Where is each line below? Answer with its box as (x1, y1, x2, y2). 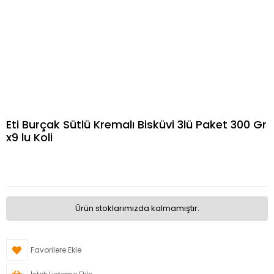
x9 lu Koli (6, 130, 53, 145)
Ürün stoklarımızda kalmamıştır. (75, 202, 199, 214)
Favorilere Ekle (31, 245, 81, 255)
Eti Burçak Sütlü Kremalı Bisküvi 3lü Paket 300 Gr (6, 117, 267, 132)
